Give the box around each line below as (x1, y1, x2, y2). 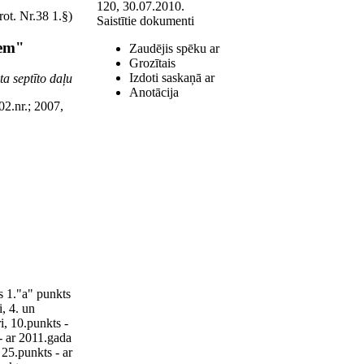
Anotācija (129, 85, 179, 99)
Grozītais (129, 56, 175, 70)
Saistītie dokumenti (97, 14, 194, 28)
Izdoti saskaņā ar (129, 71, 214, 84)
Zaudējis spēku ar (129, 41, 219, 55)
